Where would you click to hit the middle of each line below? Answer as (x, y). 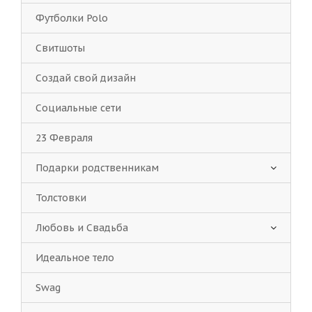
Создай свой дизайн (86, 78)
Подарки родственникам (97, 168)
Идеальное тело (75, 258)
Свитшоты (60, 48)
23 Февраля (64, 138)
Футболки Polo (72, 18)
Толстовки (61, 198)
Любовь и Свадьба (82, 228)
